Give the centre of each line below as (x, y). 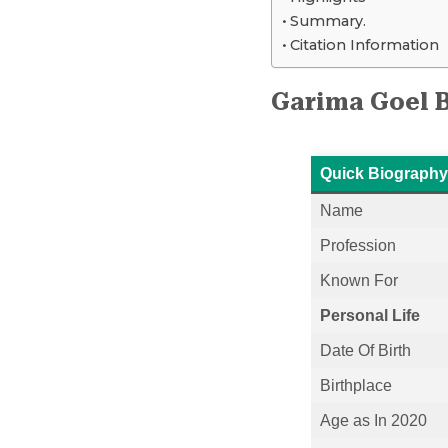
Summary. (327, 20)
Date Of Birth (365, 350)
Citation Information (364, 44)
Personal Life (369, 315)
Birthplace (355, 385)
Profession (357, 245)
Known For (358, 280)
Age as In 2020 (373, 420)
